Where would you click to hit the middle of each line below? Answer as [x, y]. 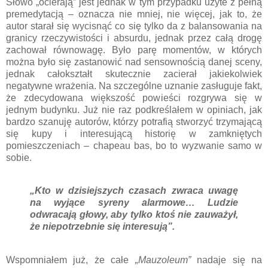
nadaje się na [226, 260]
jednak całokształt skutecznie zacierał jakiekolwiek [134, 74]
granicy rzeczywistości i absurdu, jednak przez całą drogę [134, 38]
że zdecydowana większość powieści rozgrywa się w [134, 98]
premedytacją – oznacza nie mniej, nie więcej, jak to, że [134, 14]
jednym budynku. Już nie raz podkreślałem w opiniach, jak [134, 109]
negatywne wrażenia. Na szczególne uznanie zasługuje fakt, [134, 86]
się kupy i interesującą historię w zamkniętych [134, 133]
